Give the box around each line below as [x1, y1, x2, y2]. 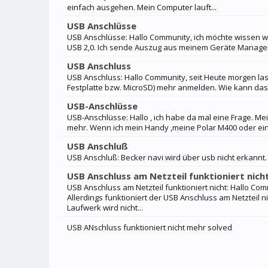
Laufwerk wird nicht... [67, 202, 143, 213]
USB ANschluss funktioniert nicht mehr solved [67, 222, 232, 233]
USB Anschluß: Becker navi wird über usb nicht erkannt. [67, 152, 267, 163]
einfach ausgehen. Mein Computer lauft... [67, 2, 217, 13]
